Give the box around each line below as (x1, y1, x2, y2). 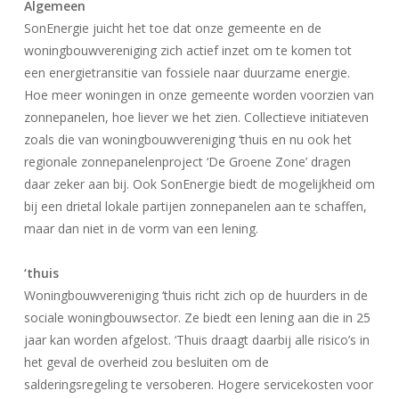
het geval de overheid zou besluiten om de (23, 354, 269, 370)
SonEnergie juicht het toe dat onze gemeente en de (23, 20, 322, 37)
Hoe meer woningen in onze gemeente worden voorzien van (23, 86, 374, 103)
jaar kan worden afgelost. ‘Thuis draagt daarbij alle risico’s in (23, 331, 370, 348)
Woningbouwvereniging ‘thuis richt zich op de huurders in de (23, 287, 368, 304)
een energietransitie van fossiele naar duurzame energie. (23, 64, 350, 81)
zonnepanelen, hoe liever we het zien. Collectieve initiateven (23, 109, 369, 126)
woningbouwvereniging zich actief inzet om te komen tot (23, 42, 352, 59)
